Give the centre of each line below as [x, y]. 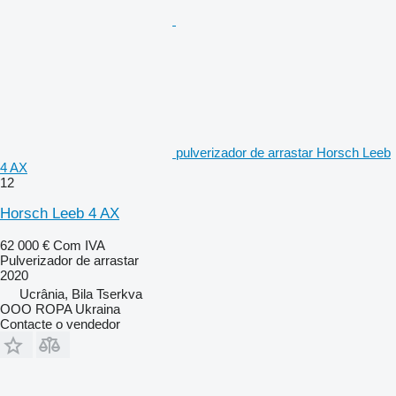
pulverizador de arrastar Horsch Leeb [283, 152]
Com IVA [79, 245]
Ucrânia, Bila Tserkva [81, 293]
